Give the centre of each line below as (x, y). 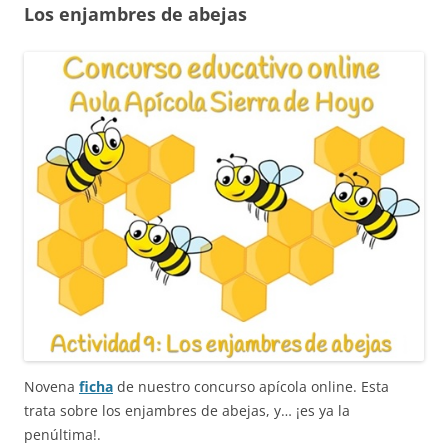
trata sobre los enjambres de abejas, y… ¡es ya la (187, 411)
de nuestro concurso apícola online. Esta (251, 387)
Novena (51, 387)
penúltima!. (62, 435)
